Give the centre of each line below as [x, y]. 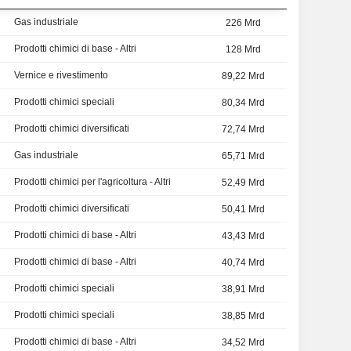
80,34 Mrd [243, 103]
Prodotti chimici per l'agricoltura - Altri [92, 182]
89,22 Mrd [243, 76]
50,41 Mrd [243, 210]
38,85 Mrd [243, 316]
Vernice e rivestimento [61, 76]
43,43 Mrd [243, 236]
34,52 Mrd [243, 343]
